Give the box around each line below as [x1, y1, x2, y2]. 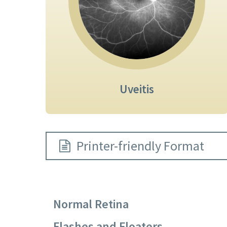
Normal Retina [53, 196, 129, 212]
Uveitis [119, 82, 154, 97]
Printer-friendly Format [76, 137, 204, 155]
